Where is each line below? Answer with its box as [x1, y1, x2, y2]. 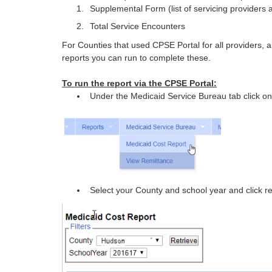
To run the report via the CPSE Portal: [62, 78, 217, 88]
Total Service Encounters [89, 21, 185, 31]
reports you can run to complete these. [62, 52, 211, 63]
